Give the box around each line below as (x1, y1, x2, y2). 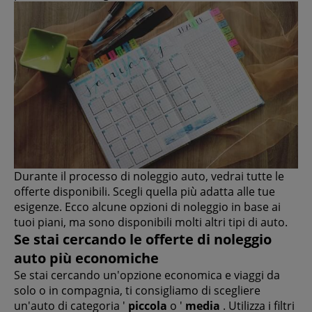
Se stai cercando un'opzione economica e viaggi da (14, 267, 280, 283)
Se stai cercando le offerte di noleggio (14, 230, 272, 249)
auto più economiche (14, 249, 159, 268)
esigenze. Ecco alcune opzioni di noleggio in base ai (14, 199, 281, 215)
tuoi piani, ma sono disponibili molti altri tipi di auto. (14, 214, 288, 231)
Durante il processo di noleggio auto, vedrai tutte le (14, 169, 284, 185)
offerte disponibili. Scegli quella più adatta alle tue (14, 184, 275, 200)
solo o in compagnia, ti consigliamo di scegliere (14, 283, 260, 299)
